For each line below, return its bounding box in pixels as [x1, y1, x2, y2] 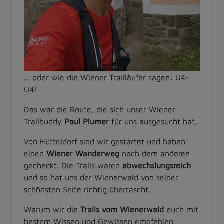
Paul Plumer [64, 117, 109, 126]
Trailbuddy [24, 117, 64, 126]
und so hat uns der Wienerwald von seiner [24, 173, 178, 182]
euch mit [164, 205, 198, 214]
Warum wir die [24, 205, 80, 214]
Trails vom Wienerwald [80, 205, 164, 214]
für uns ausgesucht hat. [109, 117, 197, 126]
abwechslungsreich [122, 161, 191, 170]
